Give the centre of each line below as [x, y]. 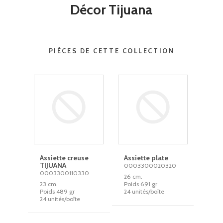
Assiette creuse [64, 158]
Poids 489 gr [57, 191]
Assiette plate [146, 158]
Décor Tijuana [111, 10]
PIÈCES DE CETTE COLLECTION [111, 51]
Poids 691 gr [141, 184]
